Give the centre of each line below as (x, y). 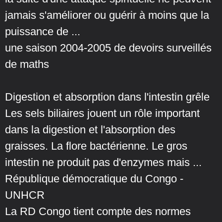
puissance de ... (43, 32)
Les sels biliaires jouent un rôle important (102, 113)
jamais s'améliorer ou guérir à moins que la (107, 15)
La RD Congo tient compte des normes (98, 212)
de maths (27, 64)
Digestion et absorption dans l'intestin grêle (107, 97)
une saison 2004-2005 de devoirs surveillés (108, 48)
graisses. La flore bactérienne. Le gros (96, 146)
